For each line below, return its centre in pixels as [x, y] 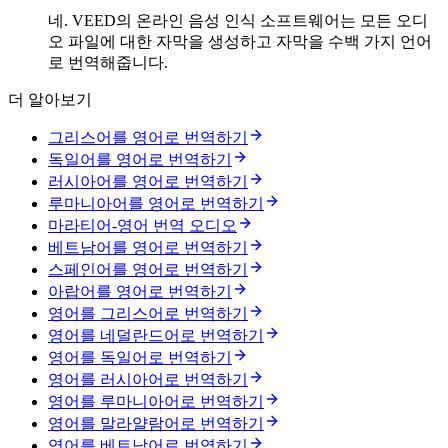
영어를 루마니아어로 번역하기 [156, 402]
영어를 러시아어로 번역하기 [148, 380]
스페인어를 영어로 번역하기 [148, 270]
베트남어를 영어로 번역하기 [148, 248]
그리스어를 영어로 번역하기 [148, 138]
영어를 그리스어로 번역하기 [148, 314]
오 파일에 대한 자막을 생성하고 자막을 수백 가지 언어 [240, 42]
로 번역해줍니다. [108, 63]
